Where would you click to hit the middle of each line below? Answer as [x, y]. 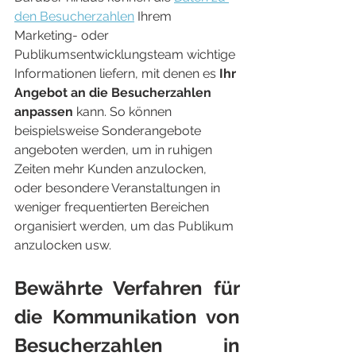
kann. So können [124, 112]
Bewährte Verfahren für [127, 288]
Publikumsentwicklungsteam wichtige [126, 54]
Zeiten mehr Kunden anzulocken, [112, 169]
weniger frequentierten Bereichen [113, 207]
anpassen [44, 112]
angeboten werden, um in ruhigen [115, 150]
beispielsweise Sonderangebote [109, 131]
